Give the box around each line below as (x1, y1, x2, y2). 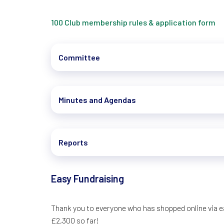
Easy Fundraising (51, 172, 124, 184)
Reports (58, 137, 88, 147)
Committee (58, 52, 100, 62)
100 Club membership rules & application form (51, 17, 215, 27)
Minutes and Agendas (58, 95, 136, 104)
